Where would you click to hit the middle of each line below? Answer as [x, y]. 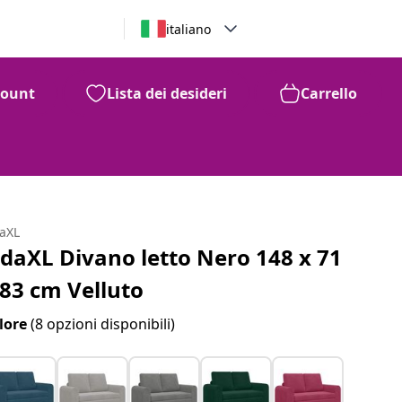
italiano [188, 29]
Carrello [329, 93]
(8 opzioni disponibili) [103, 324]
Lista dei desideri [167, 93]
